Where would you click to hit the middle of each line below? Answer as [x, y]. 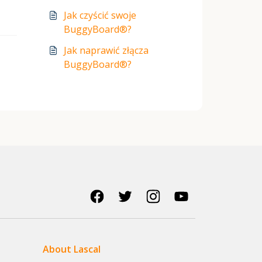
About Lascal [72, 249]
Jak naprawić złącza [106, 50]
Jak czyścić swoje [100, 15]
